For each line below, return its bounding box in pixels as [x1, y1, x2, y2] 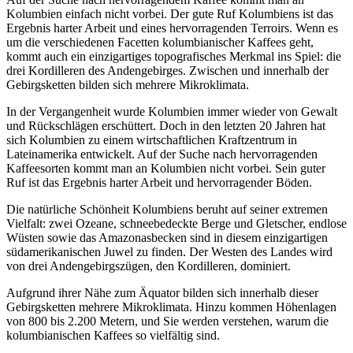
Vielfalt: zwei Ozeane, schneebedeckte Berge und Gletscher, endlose [6, 217, 347, 231]
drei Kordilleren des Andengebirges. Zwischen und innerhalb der [6, 64, 329, 78]
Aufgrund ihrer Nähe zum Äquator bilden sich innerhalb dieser [6, 286, 318, 300]
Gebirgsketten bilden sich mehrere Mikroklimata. [6, 78, 249, 92]
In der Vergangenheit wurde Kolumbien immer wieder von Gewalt [6, 105, 337, 119]
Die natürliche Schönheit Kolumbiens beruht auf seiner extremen [6, 203, 328, 217]
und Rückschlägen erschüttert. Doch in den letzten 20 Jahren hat [6, 119, 325, 133]
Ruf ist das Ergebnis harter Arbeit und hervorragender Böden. [6, 176, 312, 190]
